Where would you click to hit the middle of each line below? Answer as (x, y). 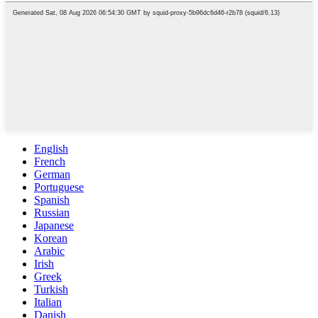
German (52, 174)
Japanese (54, 225)
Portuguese (59, 187)
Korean (51, 238)
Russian (52, 212)
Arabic (49, 251)
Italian (48, 302)
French (50, 161)
